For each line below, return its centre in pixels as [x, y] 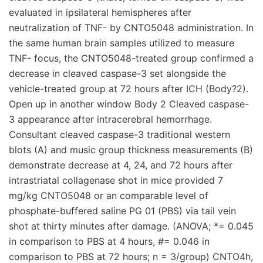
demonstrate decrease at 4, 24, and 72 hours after [121, 165]
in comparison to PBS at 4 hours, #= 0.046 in [109, 241]
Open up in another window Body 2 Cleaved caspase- [129, 104]
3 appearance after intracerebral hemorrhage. [110, 119]
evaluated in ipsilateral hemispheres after [100, 12]
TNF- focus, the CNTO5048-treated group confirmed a [131, 58]
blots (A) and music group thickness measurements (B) [131, 150]
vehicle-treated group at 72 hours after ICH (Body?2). [129, 89]
